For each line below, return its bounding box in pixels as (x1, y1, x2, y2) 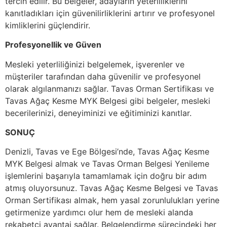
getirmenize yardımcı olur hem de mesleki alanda (5, 207, 193, 218)
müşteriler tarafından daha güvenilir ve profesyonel (5, 71, 201, 82)
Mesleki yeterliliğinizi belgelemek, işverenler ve (5, 59, 184, 69)
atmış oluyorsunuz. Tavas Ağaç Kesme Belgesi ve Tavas (5, 183, 218, 194)
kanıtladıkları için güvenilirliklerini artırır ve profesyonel (5, 8, 215, 18)
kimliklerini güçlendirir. (5, 20, 90, 30)
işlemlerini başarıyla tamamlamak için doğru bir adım (5, 171, 207, 181)
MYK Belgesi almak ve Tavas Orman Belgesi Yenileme (5, 159, 209, 169)
